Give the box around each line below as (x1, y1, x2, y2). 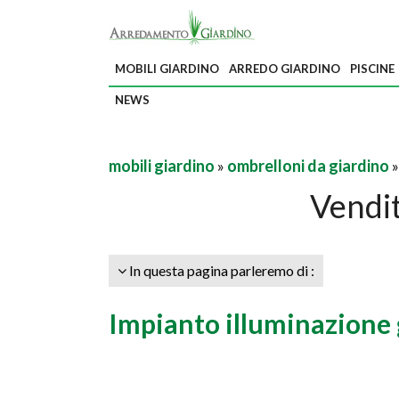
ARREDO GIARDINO (229, 61, 340, 76)
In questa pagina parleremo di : (126, 262, 314, 279)
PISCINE (350, 61, 395, 76)
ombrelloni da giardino (227, 156, 389, 175)
